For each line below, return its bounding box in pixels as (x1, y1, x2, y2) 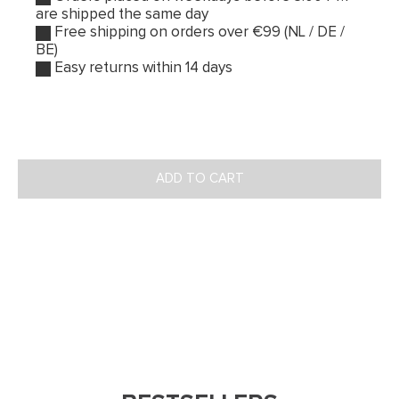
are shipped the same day (36, 7, 208, 23)
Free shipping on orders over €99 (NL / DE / (51, 25, 345, 41)
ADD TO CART (155, 172, 244, 186)
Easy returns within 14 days (51, 61, 232, 77)
